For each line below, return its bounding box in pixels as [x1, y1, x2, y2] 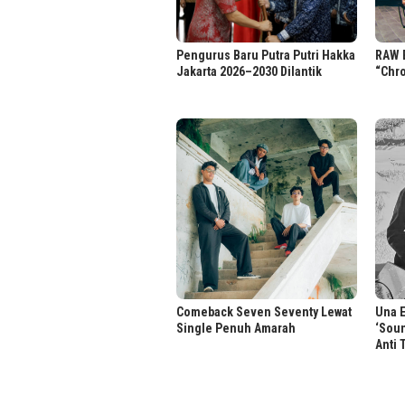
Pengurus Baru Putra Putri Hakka [176, 48, 355, 63]
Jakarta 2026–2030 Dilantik [176, 64, 322, 80]
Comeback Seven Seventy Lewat [176, 305, 352, 320]
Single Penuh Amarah [176, 321, 296, 336]
